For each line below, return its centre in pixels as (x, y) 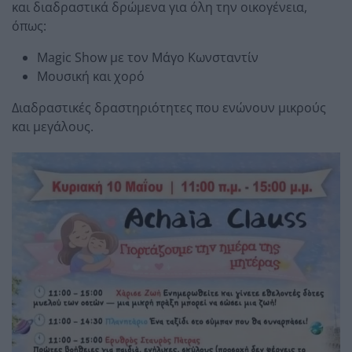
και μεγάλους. (53, 126)
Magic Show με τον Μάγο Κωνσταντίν (148, 57)
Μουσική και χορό (91, 76)
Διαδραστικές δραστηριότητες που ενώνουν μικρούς (169, 107)
